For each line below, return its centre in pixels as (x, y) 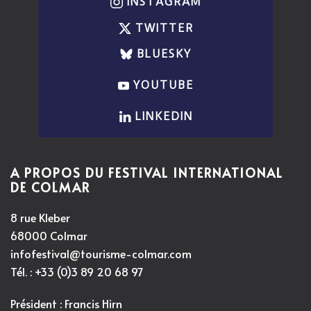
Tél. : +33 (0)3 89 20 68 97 (77, 271)
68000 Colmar (49, 235)
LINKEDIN (164, 116)
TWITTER (164, 28)
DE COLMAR (50, 187)
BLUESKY (164, 53)
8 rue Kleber (40, 217)
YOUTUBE (163, 85)
